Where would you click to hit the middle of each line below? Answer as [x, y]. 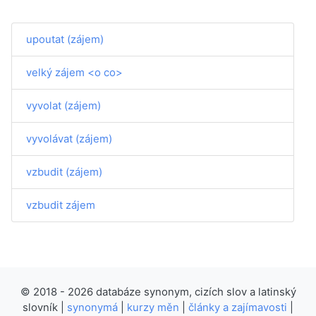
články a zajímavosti [238, 307]
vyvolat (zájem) [63, 105]
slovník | [45, 307]
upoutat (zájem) [65, 39]
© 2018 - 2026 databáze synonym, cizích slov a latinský [158, 292]
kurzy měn [153, 307]
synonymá [92, 307]
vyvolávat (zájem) [69, 139]
